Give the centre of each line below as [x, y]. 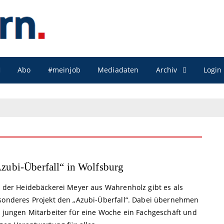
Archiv [166, 69]
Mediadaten [118, 70]
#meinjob [64, 70]
